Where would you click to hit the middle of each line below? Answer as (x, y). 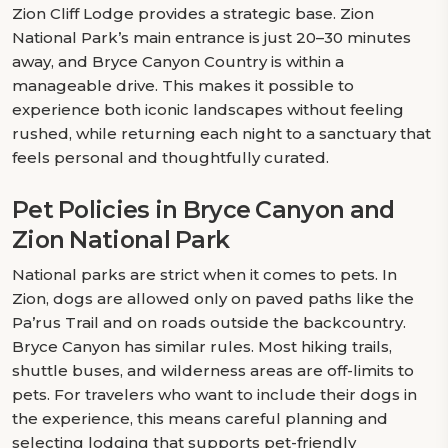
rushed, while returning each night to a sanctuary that (221, 133)
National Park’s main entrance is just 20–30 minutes (211, 37)
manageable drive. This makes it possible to (183, 85)
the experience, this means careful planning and (200, 418)
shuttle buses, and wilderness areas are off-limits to (213, 370)
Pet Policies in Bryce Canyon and (203, 209)
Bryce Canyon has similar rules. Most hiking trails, (202, 346)
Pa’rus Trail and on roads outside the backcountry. (209, 322)
